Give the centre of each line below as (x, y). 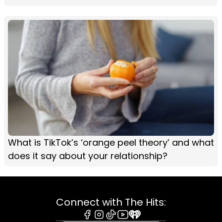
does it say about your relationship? (88, 156)
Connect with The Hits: (111, 202)
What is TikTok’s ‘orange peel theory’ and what (111, 143)
